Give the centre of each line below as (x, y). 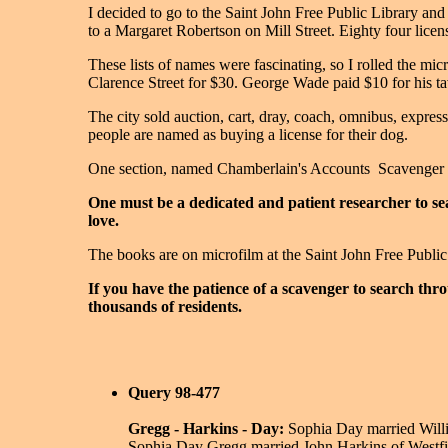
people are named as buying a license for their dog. (248, 134)
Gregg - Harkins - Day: (206, 428)
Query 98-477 (174, 392)
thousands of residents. (165, 306)
